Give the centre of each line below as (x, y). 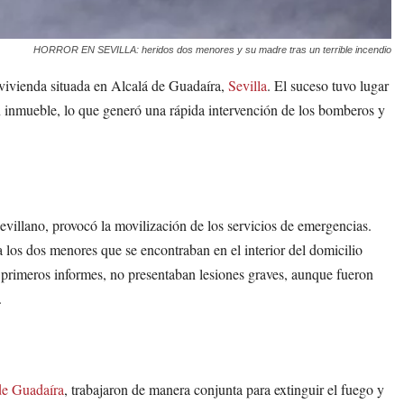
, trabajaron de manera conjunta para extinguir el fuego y (224, 390)
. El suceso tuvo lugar (328, 86)
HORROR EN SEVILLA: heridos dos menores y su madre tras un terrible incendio (213, 50)
